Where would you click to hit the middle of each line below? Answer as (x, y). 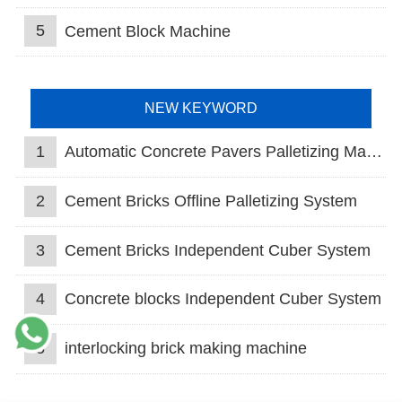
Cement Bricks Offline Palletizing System (210, 201)
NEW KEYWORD (201, 109)
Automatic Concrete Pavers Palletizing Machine (215, 152)
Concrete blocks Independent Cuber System (223, 299)
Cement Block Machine (147, 31)
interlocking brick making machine (185, 349)
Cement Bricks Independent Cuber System (217, 250)
